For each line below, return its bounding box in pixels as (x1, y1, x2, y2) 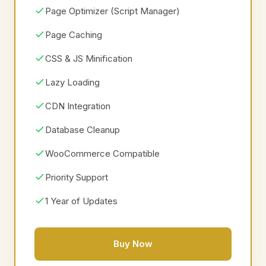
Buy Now (113, 238, 153, 249)
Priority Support (45, 172, 108, 183)
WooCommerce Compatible (45, 148, 160, 159)
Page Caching (45, 29, 102, 40)
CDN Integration (45, 100, 110, 112)
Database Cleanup (45, 124, 120, 135)
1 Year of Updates (45, 195, 118, 207)
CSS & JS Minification (45, 53, 132, 64)
